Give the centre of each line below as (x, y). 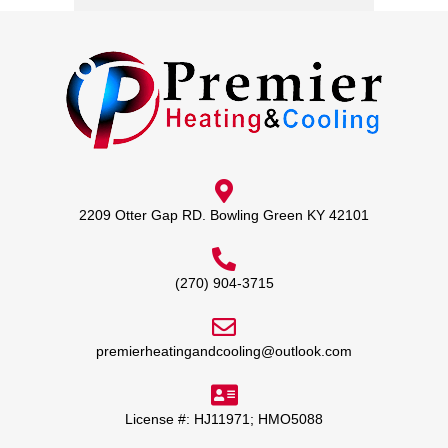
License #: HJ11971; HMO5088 (224, 419)
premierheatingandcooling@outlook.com (224, 351)
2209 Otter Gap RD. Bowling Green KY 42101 (224, 215)
